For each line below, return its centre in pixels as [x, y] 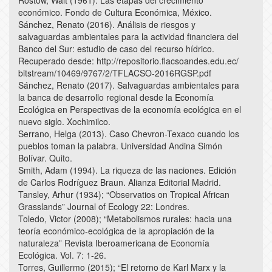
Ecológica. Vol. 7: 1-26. [62, 255]
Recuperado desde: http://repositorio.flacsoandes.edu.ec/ [128, 61]
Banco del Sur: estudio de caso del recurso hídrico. [116, 49]
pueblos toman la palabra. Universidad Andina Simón [120, 146]
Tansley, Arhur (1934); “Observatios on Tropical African [124, 195]
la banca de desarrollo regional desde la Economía [116, 97]
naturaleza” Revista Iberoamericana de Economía [114, 243]
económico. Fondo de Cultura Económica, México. [115, 12]
